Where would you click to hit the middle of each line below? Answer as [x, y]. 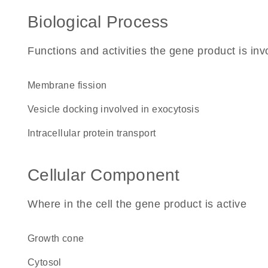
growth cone [60, 238]
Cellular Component [104, 175]
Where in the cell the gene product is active [137, 204]
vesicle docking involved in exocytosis [117, 109]
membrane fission [71, 85]
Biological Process [98, 22]
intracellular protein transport [93, 133]
